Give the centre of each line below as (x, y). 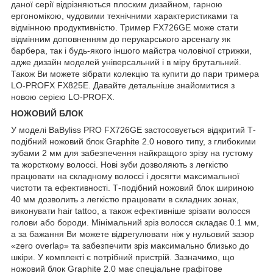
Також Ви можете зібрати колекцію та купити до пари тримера (135, 73)
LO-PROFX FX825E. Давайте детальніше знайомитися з (123, 85)
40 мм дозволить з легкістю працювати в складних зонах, (125, 199)
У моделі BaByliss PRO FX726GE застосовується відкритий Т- (133, 129)
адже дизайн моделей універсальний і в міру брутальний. (126, 62)
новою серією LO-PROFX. (63, 97)
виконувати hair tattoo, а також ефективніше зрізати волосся (131, 211)
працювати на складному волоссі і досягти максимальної (125, 176)
